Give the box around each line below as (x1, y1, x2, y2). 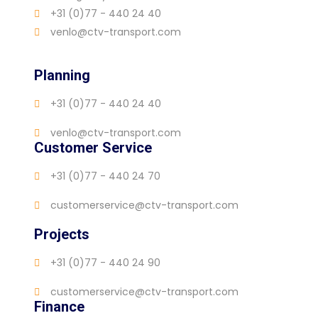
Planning (34, 67, 90, 84)
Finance (34, 298, 84, 316)
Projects (34, 226, 89, 243)
